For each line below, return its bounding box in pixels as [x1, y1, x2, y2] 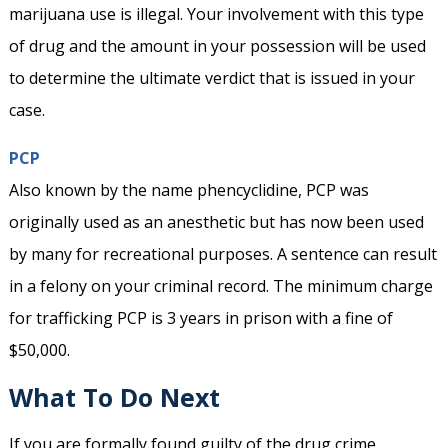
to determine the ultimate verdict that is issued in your [8, 67, 415, 90]
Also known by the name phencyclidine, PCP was [8, 179, 369, 202]
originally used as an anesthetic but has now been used [8, 211, 424, 234]
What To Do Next [8, 380, 220, 415]
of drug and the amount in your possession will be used [8, 35, 426, 58]
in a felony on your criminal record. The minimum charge [8, 275, 433, 298]
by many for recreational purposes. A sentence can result [8, 243, 437, 266]
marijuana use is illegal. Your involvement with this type [8, 3, 424, 26]
